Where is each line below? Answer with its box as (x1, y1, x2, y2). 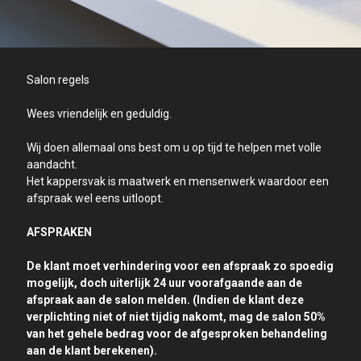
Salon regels (27, 73, 89, 86)
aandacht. (27, 158, 77, 171)
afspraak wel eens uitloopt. (27, 192, 164, 205)
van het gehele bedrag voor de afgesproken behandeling (27, 327, 327, 340)
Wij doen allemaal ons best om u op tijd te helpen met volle (27, 141, 322, 154)
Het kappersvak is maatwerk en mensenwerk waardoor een (27, 175, 329, 188)
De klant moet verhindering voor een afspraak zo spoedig (27, 259, 334, 272)
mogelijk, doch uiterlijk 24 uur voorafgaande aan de (27, 276, 302, 289)
